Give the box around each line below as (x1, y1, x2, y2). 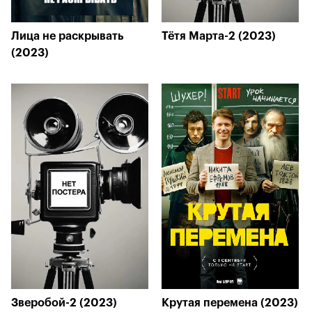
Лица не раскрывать (11, 31, 124, 42)
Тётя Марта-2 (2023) (162, 31, 276, 42)
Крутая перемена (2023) (162, 297, 298, 309)
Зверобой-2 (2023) (11, 297, 117, 309)
